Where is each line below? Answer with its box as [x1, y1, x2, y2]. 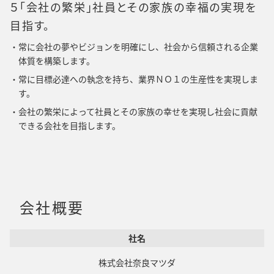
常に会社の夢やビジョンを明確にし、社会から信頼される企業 [18, 40, 258, 53]
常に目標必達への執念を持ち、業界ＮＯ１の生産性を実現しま [18, 73, 258, 85]
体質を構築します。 [18, 54, 95, 67]
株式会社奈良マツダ [98, 256, 176, 268]
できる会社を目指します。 [18, 119, 120, 131]
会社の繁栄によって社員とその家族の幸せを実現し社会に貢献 [18, 105, 257, 117]
